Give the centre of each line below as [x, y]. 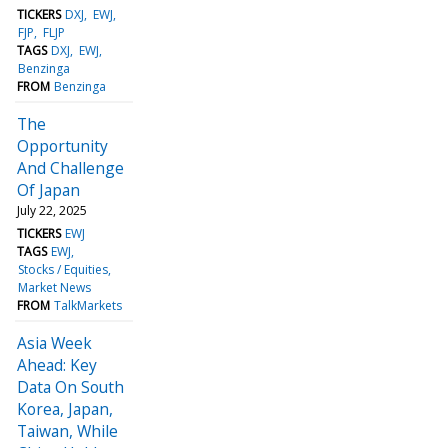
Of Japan [48, 189]
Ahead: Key [57, 364]
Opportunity [62, 145]
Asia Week [54, 342]
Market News [55, 287]
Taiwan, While [67, 430]
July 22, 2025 [52, 210]
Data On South [70, 386]
